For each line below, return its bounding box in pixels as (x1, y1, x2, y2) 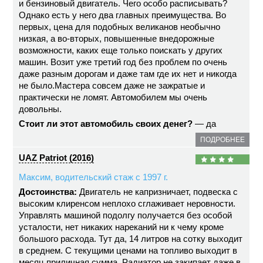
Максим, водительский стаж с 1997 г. (19, 172, 168, 182)
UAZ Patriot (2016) (19, 153, 95, 163)
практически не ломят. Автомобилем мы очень (19, 92, 208, 102)
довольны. (19, 104, 62, 114)
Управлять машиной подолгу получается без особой (19, 210, 232, 220)
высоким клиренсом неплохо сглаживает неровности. (19, 198, 236, 208)
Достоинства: (19, 187, 77, 197)
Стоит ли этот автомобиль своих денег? (19, 119, 193, 129)
